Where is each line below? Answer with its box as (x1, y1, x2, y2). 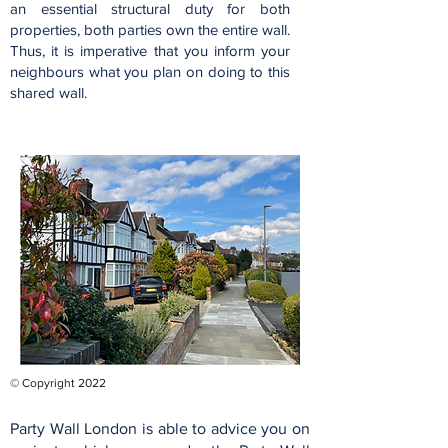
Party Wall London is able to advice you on (10, 420, 310, 437)
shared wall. (10, 84, 87, 101)
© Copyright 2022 (10, 376, 106, 390)
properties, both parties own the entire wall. (10, 21, 290, 38)
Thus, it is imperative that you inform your (10, 42, 290, 59)
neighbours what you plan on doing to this (10, 63, 290, 80)
